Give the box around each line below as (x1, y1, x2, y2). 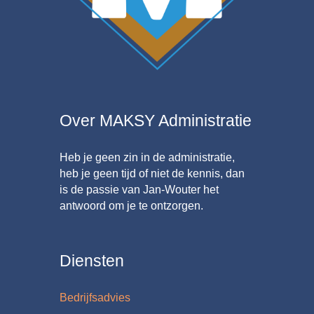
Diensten (60, 251, 124, 270)
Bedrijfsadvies (60, 292, 130, 304)
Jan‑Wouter (143, 184, 203, 196)
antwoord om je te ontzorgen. (60, 200, 203, 212)
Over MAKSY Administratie (60, 111, 252, 130)
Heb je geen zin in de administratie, (60, 151, 235, 164)
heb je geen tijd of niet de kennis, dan (60, 168, 245, 180)
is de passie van (60, 184, 143, 196)
